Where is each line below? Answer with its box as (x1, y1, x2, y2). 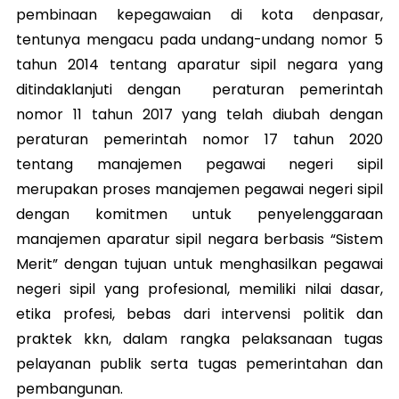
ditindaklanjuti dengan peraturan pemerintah (16, 79, 383, 101)
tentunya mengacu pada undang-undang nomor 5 (16, 29, 383, 51)
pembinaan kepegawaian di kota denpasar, (16, 4, 383, 26)
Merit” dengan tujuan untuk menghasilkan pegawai (16, 254, 383, 275)
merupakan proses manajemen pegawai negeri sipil (16, 179, 383, 200)
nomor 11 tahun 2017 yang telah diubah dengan (16, 104, 383, 126)
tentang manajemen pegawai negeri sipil (16, 154, 383, 175)
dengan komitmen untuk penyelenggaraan (16, 204, 383, 225)
